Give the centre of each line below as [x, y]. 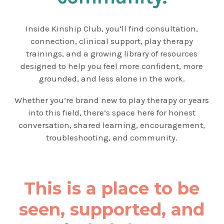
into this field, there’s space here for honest [112, 113]
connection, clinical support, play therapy [112, 41]
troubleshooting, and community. [112, 138]
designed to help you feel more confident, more [112, 66]
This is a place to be [112, 189]
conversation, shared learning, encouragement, [112, 125]
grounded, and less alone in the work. [112, 79]
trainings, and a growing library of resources [112, 54]
